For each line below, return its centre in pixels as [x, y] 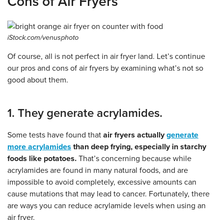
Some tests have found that [55, 135]
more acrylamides [39, 147]
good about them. [38, 80]
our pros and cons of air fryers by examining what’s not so [105, 69]
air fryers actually [135, 135]
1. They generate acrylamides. [85, 113]
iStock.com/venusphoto [43, 38]
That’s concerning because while [134, 159]
